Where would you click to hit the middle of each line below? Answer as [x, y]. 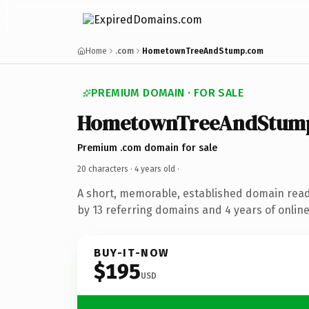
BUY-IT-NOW [132, 252]
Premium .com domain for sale [147, 148]
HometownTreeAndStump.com [203, 51]
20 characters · [106, 169]
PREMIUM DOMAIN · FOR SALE [167, 93]
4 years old [155, 169]
